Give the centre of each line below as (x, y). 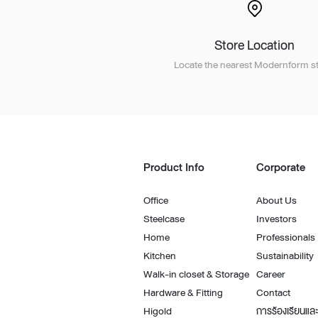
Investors (276, 219)
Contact (273, 292)
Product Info (174, 168)
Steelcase (164, 219)
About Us (276, 200)
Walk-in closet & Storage (196, 274)
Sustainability (285, 256)
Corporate (280, 168)
